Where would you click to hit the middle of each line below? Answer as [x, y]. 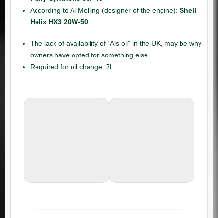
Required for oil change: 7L [72, 66]
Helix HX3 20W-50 [59, 22]
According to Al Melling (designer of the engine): [105, 10]
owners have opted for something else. [90, 55]
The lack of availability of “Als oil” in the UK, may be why [116, 43]
